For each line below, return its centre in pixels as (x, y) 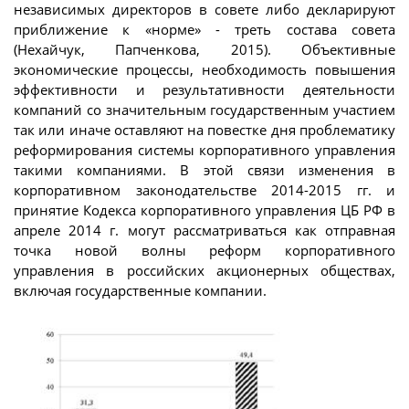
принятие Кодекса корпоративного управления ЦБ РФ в (204, 210)
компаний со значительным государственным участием (204, 109)
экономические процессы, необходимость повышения (204, 69)
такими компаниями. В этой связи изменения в (204, 169)
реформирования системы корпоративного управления (204, 149)
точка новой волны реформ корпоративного (204, 250)
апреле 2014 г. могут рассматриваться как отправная (204, 230)
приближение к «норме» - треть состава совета (204, 29)
